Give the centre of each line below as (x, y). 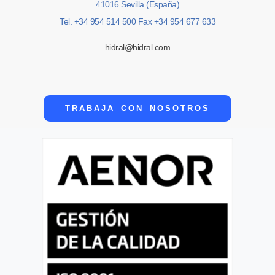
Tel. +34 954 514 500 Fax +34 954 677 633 (137, 21)
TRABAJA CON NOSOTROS (137, 108)
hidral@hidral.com (137, 48)
